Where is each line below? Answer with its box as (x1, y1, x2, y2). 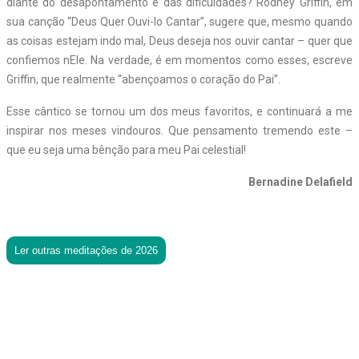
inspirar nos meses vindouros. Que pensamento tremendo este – (6, 123, 353, 137)
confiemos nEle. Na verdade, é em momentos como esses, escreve (6, 53, 353, 67)
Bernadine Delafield (248, 175, 353, 188)
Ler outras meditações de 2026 (14, 244, 158, 256)
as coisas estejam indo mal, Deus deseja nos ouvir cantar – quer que (6, 34, 353, 47)
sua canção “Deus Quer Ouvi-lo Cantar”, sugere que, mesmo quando (6, 14, 353, 28)
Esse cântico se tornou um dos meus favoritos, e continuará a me (6, 104, 353, 118)
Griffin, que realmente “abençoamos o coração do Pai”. (6, 72, 280, 86)
